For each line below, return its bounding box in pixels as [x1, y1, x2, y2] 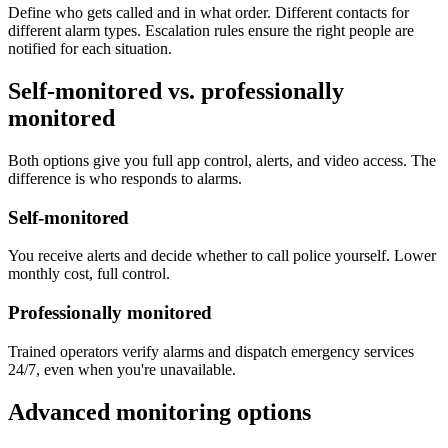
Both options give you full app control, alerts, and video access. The [8, 151, 436, 169]
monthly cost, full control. [8, 265, 170, 283]
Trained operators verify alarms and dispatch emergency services [8, 342, 414, 360]
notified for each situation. [8, 40, 172, 57]
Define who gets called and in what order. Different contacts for [8, 4, 409, 21]
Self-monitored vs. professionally [8, 77, 344, 104]
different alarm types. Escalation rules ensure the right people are [8, 22, 414, 39]
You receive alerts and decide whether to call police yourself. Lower [8, 247, 436, 265]
